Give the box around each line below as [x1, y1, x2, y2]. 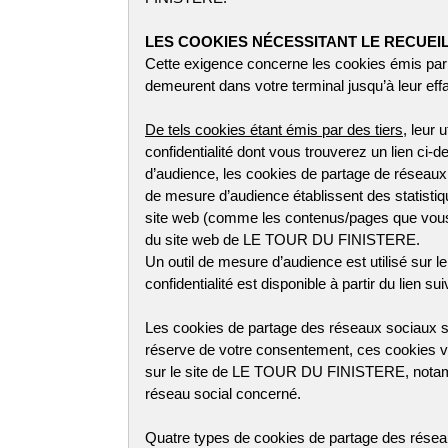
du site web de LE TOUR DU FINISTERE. [145, 231, 420, 248]
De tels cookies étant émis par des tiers [145, 121, 403, 138]
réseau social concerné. [145, 385, 301, 402]
